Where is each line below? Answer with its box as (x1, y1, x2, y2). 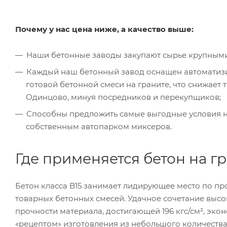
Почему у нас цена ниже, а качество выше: (15, 24, 194, 34)
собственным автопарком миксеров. (26, 121, 172, 131)
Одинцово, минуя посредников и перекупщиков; (26, 92, 221, 102)
